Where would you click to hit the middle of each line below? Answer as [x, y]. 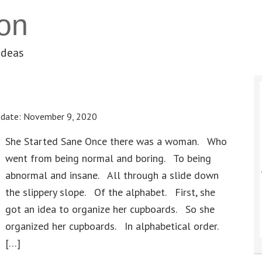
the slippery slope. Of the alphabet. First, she [110, 192]
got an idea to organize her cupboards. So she [110, 209]
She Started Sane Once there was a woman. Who [116, 141]
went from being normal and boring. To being [108, 158]
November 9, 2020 [60, 116]
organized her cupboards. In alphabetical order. [112, 226]
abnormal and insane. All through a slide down [112, 175]
